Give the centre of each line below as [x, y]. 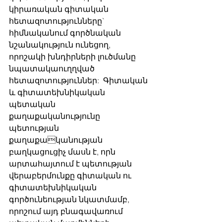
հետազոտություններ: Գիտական [79, 81]
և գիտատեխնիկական [58, 92]
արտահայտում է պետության [71, 164]
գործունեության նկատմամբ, [70, 199]
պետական [33, 104]
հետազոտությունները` [58, 21]
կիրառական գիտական [60, 9]
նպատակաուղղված [53, 69]
